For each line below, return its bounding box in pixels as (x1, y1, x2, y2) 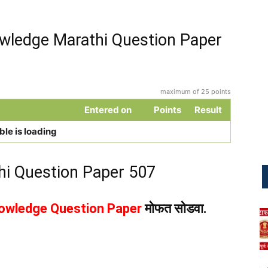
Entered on (84, 104, 132, 116)
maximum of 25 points (160, 87, 231, 96)
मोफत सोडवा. (142, 201, 207, 217)
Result (194, 104, 222, 116)
